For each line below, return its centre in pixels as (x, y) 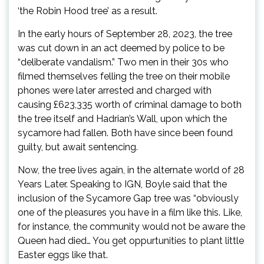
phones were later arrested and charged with (115, 90)
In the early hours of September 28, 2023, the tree (125, 34)
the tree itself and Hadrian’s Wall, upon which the (122, 119)
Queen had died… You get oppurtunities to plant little (131, 241)
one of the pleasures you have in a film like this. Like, (130, 212)
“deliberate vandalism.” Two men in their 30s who (123, 62)
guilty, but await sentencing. (78, 147)
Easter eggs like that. (63, 255)
